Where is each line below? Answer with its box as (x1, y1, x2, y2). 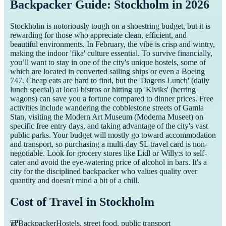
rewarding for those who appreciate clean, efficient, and (10, 30, 187, 39)
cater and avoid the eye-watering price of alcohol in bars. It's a (10, 157, 207, 166)
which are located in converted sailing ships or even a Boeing (10, 67, 205, 76)
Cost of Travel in (10, 195, 99, 208)
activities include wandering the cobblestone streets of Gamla (10, 103, 204, 112)
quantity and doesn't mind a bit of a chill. (10, 176, 139, 185)
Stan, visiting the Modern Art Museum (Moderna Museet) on (10, 112, 203, 121)
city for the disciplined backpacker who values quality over (10, 166, 197, 176)
